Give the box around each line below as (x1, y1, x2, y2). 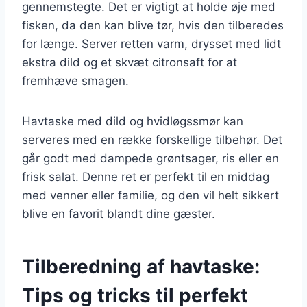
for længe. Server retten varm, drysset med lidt (22, 36, 281, 51)
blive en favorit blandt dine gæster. (22, 206, 215, 221)
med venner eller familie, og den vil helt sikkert (22, 188, 279, 202)
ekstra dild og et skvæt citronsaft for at (22, 55, 237, 69)
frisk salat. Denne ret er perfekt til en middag (22, 169, 269, 184)
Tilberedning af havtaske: (22, 254, 260, 278)
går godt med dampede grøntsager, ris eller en (22, 151, 279, 165)
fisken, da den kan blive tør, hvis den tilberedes (22, 18, 284, 32)
